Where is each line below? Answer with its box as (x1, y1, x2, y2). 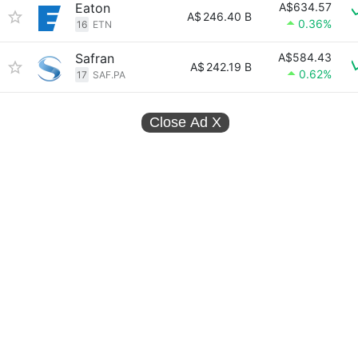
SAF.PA (93, 69, 125, 81)
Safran (75, 50, 114, 66)
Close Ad (149, 114, 212, 130)
